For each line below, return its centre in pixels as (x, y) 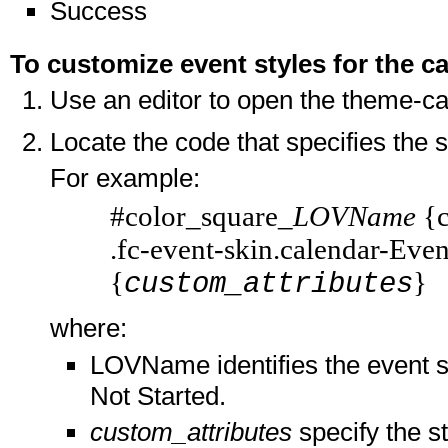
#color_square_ (201, 216)
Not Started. (158, 395)
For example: (125, 178)
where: (88, 328)
